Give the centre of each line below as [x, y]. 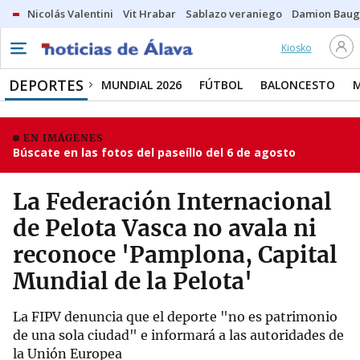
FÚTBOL [221, 85]
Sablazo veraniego [234, 14]
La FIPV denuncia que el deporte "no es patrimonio [175, 317]
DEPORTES [46, 85]
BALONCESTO [298, 85]
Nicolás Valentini [70, 14]
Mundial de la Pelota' [133, 281]
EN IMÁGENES [63, 138]
